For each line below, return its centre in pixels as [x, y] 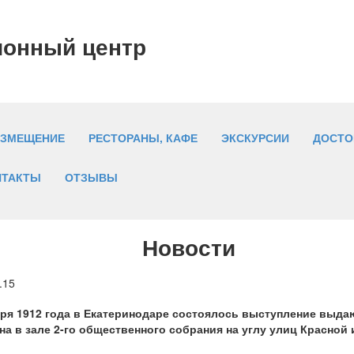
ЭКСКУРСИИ [255, 138]
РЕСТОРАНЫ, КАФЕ [143, 138]
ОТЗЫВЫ [91, 177]
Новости [189, 247]
